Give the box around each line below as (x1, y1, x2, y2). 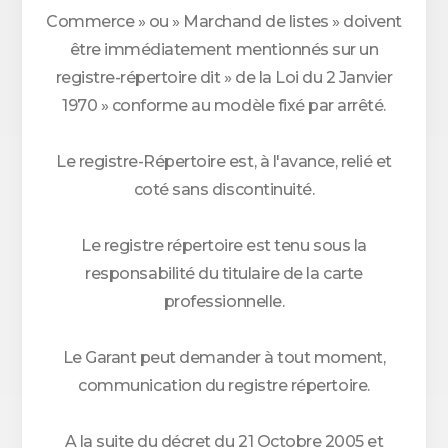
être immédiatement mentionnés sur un (69, 40, 379, 59)
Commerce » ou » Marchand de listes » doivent (46, 12, 402, 31)
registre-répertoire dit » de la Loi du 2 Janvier (55, 68, 393, 87)
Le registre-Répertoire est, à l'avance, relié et (56, 152, 392, 171)
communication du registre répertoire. (78, 376, 370, 395)
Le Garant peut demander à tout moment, (62, 348, 386, 367)
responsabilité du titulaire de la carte (85, 264, 363, 283)
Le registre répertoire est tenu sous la (81, 236, 367, 255)
